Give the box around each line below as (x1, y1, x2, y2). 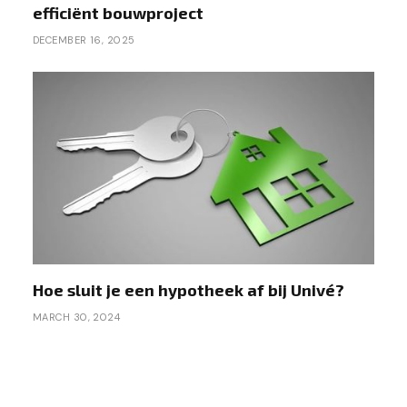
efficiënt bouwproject (33, 3, 203, 24)
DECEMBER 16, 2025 (33, 34, 135, 47)
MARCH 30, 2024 (33, 310, 121, 323)
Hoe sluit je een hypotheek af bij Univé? (33, 279, 344, 300)
